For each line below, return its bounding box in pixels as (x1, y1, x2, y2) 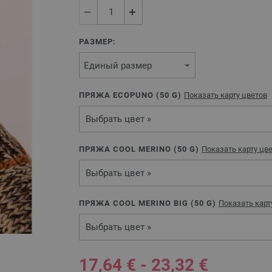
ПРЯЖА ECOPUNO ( (79, 90, 160, 100)
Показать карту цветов (184, 90, 267, 100)
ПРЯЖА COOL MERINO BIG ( (79, 199, 194, 208)
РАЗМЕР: (79, 37, 116, 46)
